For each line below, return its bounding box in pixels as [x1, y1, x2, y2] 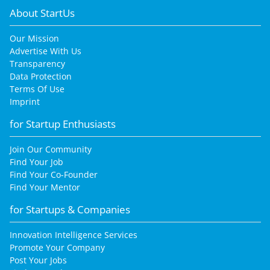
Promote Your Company [9, 242, 105, 254]
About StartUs [9, 6, 75, 20]
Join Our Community [9, 143, 92, 155]
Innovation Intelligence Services [9, 229, 137, 241]
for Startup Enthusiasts [9, 117, 116, 131]
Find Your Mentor [9, 181, 80, 193]
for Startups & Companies [9, 202, 130, 217]
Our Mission [9, 33, 59, 45]
